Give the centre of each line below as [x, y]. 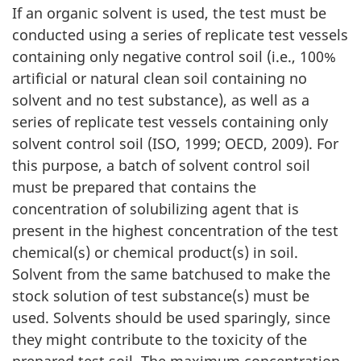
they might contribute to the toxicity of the [160, 340]
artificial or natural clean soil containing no [160, 79]
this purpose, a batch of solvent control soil [161, 166]
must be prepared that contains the [134, 187]
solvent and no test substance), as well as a [161, 100]
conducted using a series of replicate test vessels [180, 35]
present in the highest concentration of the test [175, 231]
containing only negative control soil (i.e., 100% [174, 57]
